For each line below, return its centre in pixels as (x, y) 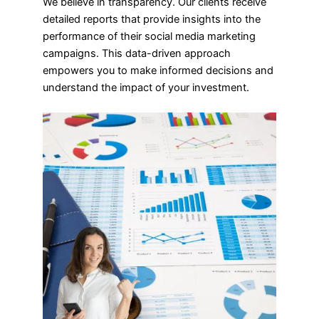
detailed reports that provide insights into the (152, 19)
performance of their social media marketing (149, 36)
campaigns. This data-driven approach (137, 53)
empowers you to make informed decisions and (158, 70)
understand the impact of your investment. (146, 87)
